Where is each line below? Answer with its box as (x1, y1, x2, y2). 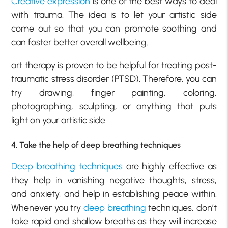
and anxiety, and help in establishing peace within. (11, 188, 217, 200)
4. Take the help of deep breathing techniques (11, 140, 181, 150)
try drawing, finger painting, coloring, (11, 87, 217, 99)
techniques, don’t (146, 202, 217, 214)
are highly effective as (122, 161, 217, 173)
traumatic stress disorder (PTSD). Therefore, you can (11, 73, 217, 85)
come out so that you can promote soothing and (11, 23, 217, 35)
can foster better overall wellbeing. (11, 37, 149, 48)
